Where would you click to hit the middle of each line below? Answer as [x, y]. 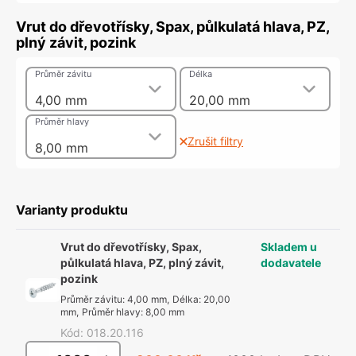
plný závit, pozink [76, 43]
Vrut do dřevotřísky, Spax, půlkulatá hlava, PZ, [172, 27]
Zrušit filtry [215, 141]
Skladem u [289, 247]
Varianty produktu [72, 210]
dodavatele [291, 263]
